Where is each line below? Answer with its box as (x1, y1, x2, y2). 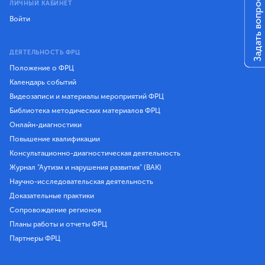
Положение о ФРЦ (9, 63, 74, 72)
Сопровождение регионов (9, 205, 101, 214)
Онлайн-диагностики (9, 120, 82, 129)
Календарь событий (9, 77, 76, 86)
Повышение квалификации (9, 134, 100, 143)
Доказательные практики (9, 191, 94, 200)
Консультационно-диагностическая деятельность (9, 148, 180, 157)
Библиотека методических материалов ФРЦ (9, 106, 160, 115)
